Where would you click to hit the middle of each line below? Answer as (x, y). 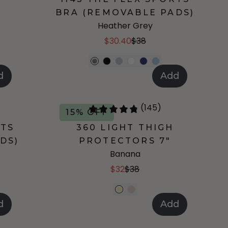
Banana (125, 154)
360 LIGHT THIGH (125, 127)
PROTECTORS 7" (125, 141)
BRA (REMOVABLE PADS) (125, 12)
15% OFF (87, 112)
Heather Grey (125, 26)
